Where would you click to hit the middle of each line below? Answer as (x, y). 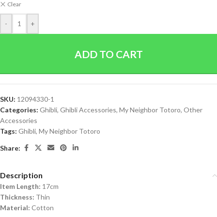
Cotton (42, 208)
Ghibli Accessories (88, 110)
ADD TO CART (108, 54)
